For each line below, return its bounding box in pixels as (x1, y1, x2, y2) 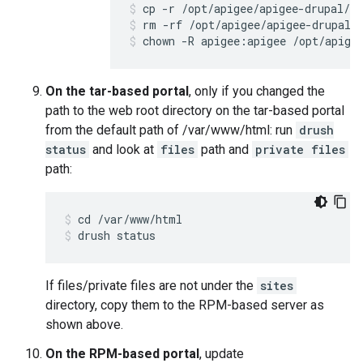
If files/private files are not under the (45, 278, 257, 293)
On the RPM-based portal (45, 346, 199, 361)
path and (198, 142, 252, 157)
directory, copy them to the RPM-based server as (45, 297, 324, 313)
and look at (89, 142, 157, 157)
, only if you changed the (189, 83, 325, 99)
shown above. (45, 317, 123, 332)
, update (199, 346, 244, 361)
